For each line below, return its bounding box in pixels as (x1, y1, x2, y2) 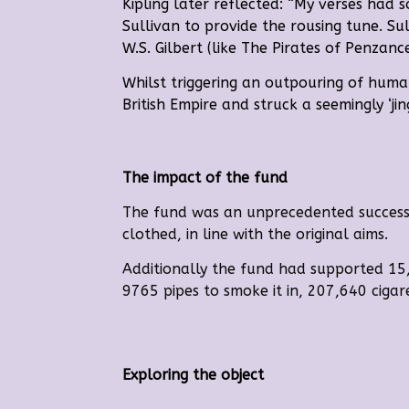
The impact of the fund (122, 169, 288, 187)
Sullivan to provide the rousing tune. (122, 17, 383, 36)
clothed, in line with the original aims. (122, 225, 389, 244)
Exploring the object (122, 365, 265, 383)
